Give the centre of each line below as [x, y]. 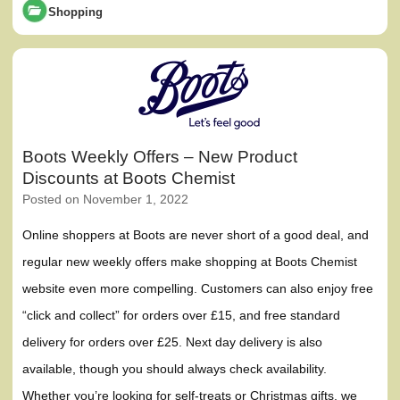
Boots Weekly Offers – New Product [160, 156]
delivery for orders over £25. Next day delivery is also [173, 342]
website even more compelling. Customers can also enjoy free [198, 289]
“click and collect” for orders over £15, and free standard [182, 316]
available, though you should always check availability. [175, 369]
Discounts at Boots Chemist [129, 178]
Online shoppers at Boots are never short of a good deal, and [196, 235]
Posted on [53, 200]
